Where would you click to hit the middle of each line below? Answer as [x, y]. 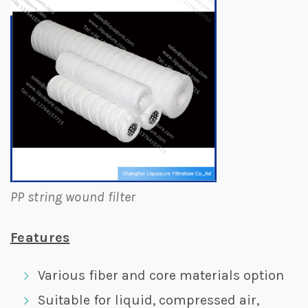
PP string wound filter [73, 197]
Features [40, 238]
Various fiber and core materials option [161, 275]
